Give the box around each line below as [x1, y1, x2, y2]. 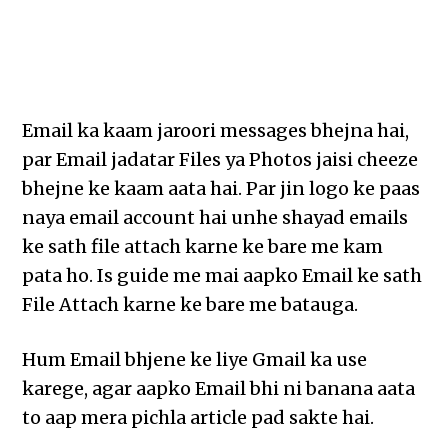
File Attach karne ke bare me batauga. [22, 293, 359, 316]
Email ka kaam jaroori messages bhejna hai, [22, 119, 410, 142]
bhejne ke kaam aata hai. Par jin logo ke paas [22, 177, 421, 200]
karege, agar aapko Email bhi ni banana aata [22, 377, 416, 400]
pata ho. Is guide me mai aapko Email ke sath [22, 264, 423, 287]
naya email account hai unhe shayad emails [22, 206, 409, 229]
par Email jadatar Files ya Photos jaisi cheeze [22, 148, 419, 171]
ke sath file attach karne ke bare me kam [22, 235, 384, 258]
